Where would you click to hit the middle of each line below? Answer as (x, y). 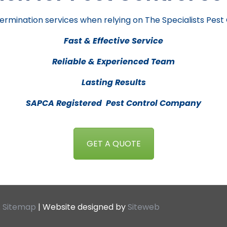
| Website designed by (82, 207)
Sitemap (20, 207)
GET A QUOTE (113, 143)
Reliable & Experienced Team (113, 61)
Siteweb (144, 207)
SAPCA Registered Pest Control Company (113, 103)
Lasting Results (113, 82)
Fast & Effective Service (113, 41)
